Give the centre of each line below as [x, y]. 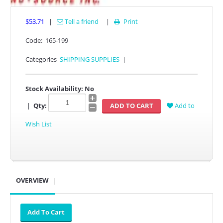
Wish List [39, 124]
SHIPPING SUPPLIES [90, 59]
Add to [184, 106]
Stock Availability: [54, 88]
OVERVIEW [32, 180]
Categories [41, 59]
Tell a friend [81, 21]
